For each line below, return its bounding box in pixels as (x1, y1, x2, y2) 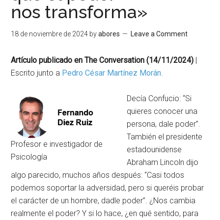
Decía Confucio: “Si (127, 93, 192, 103)
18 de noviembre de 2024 (11, 29, 88, 38)
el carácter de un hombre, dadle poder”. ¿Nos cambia (11, 195, 196, 205)
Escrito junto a (11, 68, 62, 78)
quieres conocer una (127, 106, 198, 116)
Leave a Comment (131, 29, 188, 38)
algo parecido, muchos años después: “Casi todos (11, 170, 185, 180)
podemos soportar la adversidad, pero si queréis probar (11, 183, 204, 192)
